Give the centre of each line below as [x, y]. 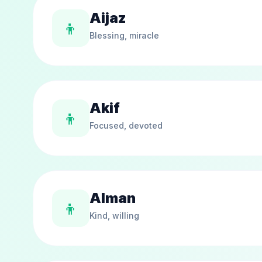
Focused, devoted [126, 125]
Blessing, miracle [124, 35]
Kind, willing [114, 216]
